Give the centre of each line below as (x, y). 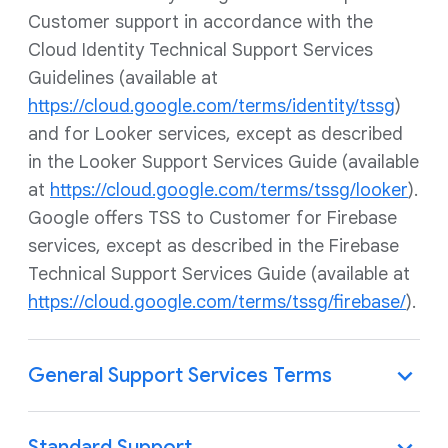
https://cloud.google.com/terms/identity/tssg (211, 106)
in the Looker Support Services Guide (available (223, 162)
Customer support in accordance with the (200, 22)
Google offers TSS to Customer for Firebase (212, 218)
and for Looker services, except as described (215, 134)
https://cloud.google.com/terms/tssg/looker (229, 190)
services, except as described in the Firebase (213, 246)
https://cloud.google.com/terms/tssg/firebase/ (217, 302)
